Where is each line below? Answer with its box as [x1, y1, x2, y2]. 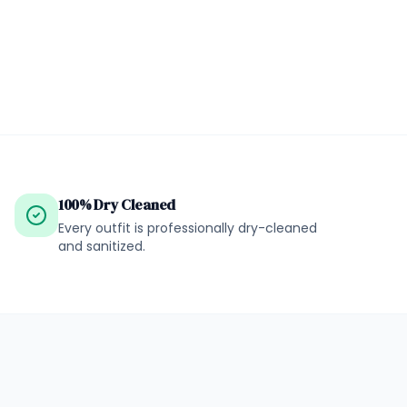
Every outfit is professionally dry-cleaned [58, 219, 317, 237]
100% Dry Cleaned [58, 194, 175, 214]
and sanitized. [58, 237, 145, 255]
